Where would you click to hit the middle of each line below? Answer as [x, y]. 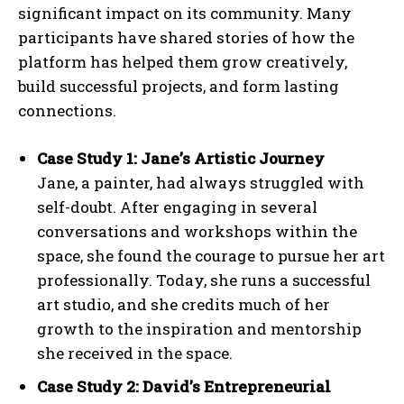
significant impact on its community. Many [185, 14]
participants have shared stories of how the [186, 38]
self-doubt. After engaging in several [177, 207]
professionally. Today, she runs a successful [204, 280]
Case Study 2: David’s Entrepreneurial [184, 387]
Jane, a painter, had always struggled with [201, 183]
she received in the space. [135, 353]
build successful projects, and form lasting [179, 87]
